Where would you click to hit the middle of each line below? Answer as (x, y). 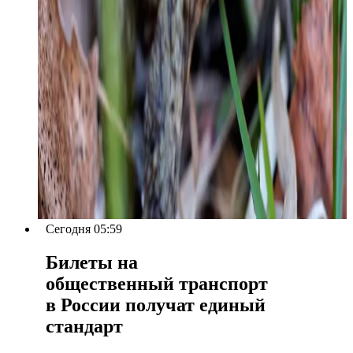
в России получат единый (156, 305)
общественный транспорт (157, 284)
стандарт (84, 327)
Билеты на (92, 263)
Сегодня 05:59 (84, 229)
